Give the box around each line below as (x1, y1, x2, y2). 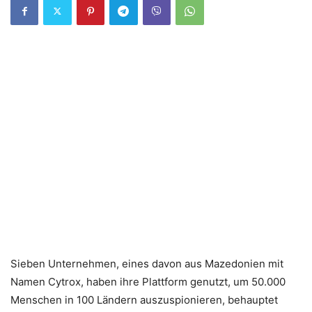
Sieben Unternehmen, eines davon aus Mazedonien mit (10, 256, 283, 270)
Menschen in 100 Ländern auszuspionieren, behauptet (10, 292, 278, 306)
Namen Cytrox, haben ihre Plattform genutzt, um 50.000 (10, 274, 286, 288)
